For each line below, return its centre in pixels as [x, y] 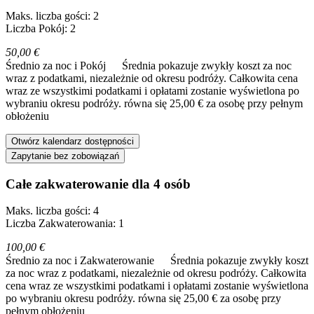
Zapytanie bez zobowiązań [65, 156]
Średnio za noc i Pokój [57, 65]
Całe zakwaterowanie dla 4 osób [98, 184]
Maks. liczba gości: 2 [52, 15]
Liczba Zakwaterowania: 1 [65, 224]
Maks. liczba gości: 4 [52, 211]
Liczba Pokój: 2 [41, 28]
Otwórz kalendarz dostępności [73, 141]
